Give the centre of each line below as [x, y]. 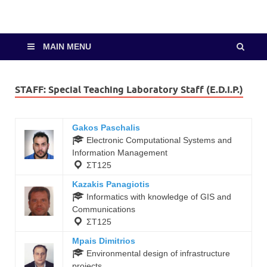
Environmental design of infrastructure [157, 253]
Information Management [120, 152]
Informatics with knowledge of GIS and [158, 196]
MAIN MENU [67, 46]
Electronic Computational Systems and [158, 140]
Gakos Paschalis [106, 127]
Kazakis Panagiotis [111, 184]
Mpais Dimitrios [104, 240]
